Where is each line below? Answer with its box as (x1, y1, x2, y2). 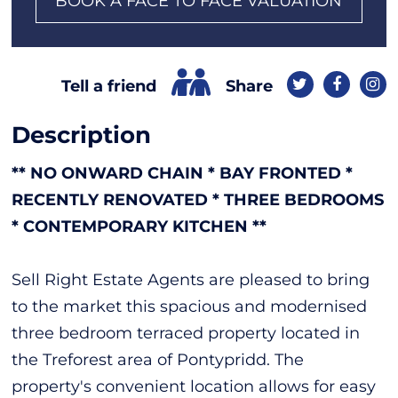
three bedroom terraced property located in (12, 322, 361, 343)
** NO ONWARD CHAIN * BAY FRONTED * (12, 163, 354, 183)
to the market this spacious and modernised (12, 296, 368, 316)
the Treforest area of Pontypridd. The (12, 349, 305, 370)
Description (12, 120, 152, 149)
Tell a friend (61, 76, 157, 97)
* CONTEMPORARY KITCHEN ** (12, 216, 267, 236)
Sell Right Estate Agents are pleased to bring (12, 269, 370, 290)
